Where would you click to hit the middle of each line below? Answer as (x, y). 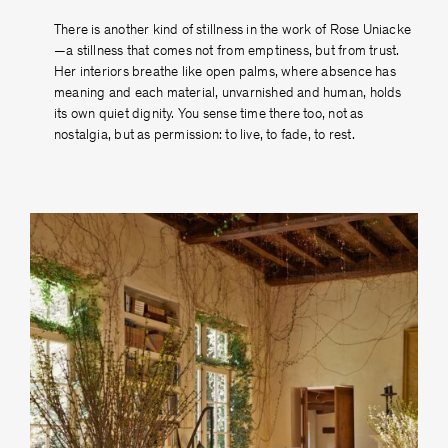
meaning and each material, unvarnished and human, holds (228, 94)
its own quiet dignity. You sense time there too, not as (209, 115)
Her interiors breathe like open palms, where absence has (225, 73)
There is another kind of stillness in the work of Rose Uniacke (233, 31)
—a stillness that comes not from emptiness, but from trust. (227, 52)
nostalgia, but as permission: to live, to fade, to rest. (204, 136)
